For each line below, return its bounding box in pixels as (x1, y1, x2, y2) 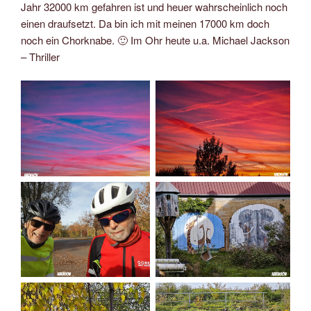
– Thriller (21, 49, 60, 64)
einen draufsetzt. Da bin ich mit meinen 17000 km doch (21, 15, 269, 31)
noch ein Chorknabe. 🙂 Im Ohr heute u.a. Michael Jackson (21, 32, 289, 47)
